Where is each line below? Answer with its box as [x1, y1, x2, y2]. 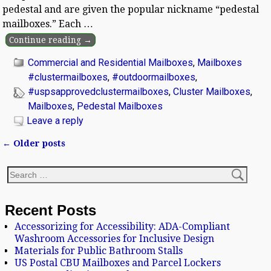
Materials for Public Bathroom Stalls [15, 245, 183, 257]
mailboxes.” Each [2, 18, 84, 30]
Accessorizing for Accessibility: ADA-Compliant [15, 221, 230, 233]
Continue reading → [8, 34, 92, 45]
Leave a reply [27, 114, 84, 126]
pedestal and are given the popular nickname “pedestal [2, 3, 260, 15]
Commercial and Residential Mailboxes [28, 56, 194, 68]
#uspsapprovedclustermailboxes [28, 85, 169, 97]
